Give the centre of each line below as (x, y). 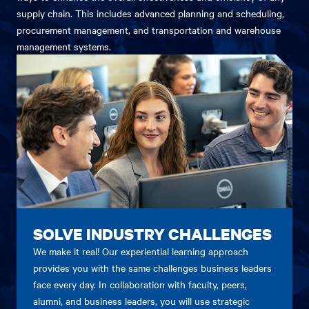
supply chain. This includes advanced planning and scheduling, (150, 13)
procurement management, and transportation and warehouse (149, 30)
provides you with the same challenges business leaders (152, 267)
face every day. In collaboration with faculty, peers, (140, 284)
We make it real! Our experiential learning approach (141, 251)
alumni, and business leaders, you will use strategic (141, 300)
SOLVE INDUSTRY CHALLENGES (152, 233)
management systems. (64, 46)
